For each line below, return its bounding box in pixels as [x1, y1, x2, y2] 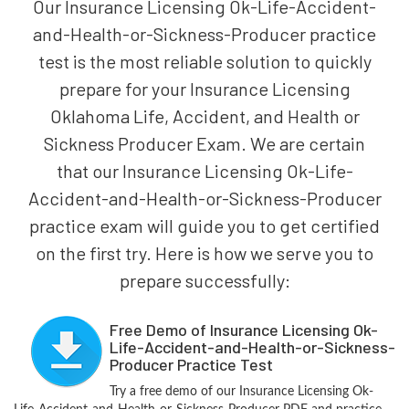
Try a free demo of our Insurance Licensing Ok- [109, 384, 373, 398]
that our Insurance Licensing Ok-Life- [56, 159, 353, 182]
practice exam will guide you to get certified [29, 214, 380, 236]
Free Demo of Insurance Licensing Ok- [109, 319, 378, 340]
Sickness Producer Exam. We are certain [44, 131, 365, 154]
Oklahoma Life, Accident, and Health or [49, 104, 360, 127]
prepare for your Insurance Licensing [58, 77, 351, 100]
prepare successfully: [119, 268, 290, 291]
